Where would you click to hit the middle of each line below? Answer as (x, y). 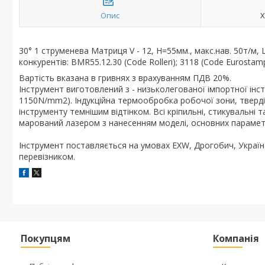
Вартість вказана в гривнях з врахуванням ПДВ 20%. (125, 78)
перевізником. (47, 156)
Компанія (236, 238)
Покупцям (46, 238)
